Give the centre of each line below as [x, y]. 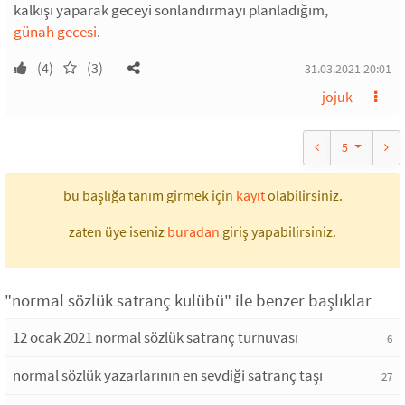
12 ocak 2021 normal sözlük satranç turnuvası [155, 337]
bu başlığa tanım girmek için [149, 195]
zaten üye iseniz [118, 231]
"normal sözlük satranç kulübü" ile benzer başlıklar [188, 300]
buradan [193, 231]
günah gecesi [55, 31]
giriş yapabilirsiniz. [278, 231]
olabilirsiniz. [303, 195]
